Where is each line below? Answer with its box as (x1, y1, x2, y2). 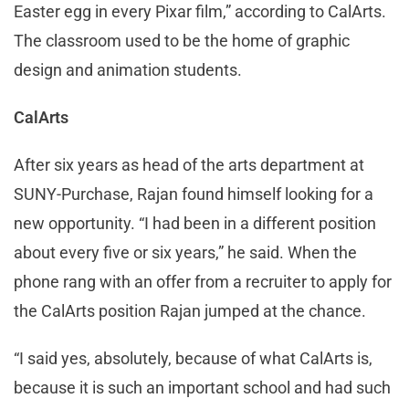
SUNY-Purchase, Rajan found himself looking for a (14, 184, 373, 204)
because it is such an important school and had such (14, 378, 391, 398)
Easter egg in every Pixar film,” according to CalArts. (14, 2, 386, 22)
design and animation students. (14, 60, 242, 80)
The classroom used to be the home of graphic (14, 31, 350, 51)
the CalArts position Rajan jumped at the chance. (14, 301, 366, 321)
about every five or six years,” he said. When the (14, 243, 357, 263)
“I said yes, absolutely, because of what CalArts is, (14, 349, 372, 369)
